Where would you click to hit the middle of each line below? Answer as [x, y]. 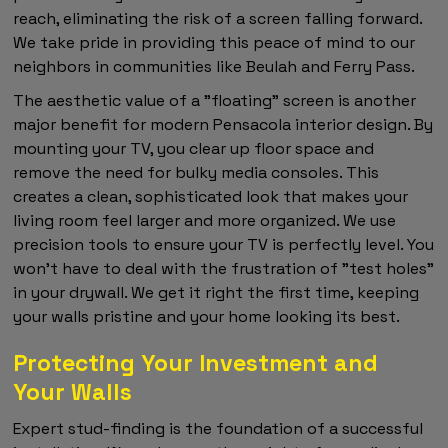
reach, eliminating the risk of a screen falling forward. [218, 18]
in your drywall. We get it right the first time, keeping [216, 292]
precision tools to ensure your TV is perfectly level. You [224, 244]
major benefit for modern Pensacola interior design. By [223, 124]
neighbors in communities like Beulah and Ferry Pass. [214, 66]
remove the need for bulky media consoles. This [196, 172]
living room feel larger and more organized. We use [205, 220]
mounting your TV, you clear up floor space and [194, 148]
